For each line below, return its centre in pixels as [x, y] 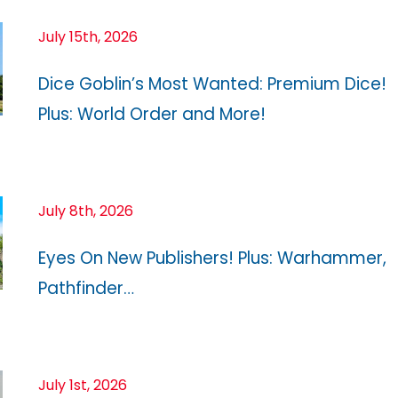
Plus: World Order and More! [152, 114]
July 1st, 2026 [83, 385]
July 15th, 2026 [88, 36]
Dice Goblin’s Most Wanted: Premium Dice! [212, 84]
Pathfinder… [86, 288]
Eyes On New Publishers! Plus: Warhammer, [212, 258]
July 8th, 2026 [86, 211]
